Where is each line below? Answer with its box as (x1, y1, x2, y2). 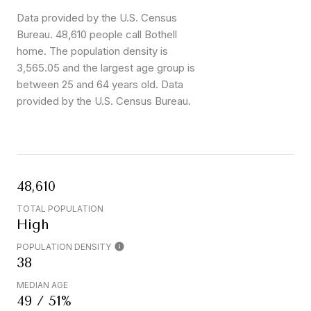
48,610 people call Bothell (56, 28, 177, 41)
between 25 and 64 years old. (17, 78, 158, 91)
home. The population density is (17, 44, 168, 58)
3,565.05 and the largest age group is (17, 61, 195, 74)
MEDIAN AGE (17, 280, 68, 290)
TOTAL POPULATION (17, 203, 103, 214)
